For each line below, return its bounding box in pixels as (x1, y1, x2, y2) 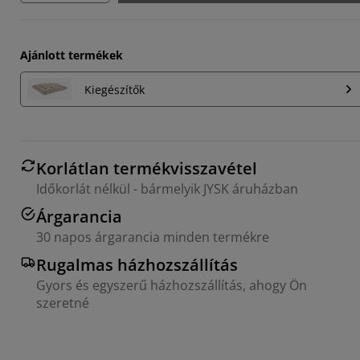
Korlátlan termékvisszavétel (36, 157, 257, 180)
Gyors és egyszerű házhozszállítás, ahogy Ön (36, 276, 307, 295)
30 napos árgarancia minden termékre (36, 228, 269, 247)
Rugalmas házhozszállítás (36, 254, 238, 276)
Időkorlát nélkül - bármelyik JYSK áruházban (36, 180, 298, 198)
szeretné (36, 294, 89, 313)
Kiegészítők (84, 81, 145, 97)
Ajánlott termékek (20, 47, 123, 63)
